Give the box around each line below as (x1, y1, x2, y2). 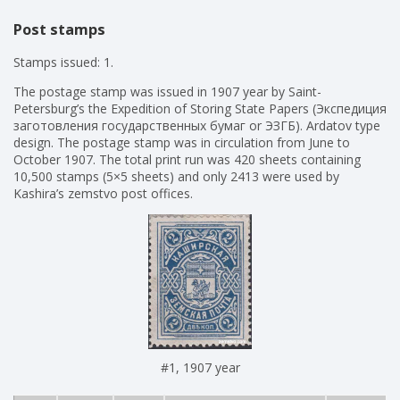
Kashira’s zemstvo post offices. (13, 185, 193, 203)
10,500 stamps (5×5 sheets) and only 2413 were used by (13, 168, 339, 186)
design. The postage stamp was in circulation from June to (13, 134, 350, 152)
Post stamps (13, 19, 105, 39)
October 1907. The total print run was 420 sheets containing (13, 151, 361, 169)
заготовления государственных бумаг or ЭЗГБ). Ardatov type (13, 117, 380, 135)
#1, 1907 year (160, 358, 240, 376)
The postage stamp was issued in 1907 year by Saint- (13, 83, 321, 101)
